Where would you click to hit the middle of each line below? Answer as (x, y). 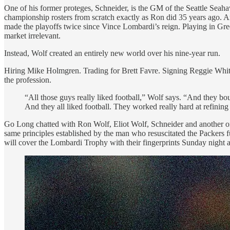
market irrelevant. (32, 36)
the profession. (28, 80)
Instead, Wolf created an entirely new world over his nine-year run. (112, 53)
